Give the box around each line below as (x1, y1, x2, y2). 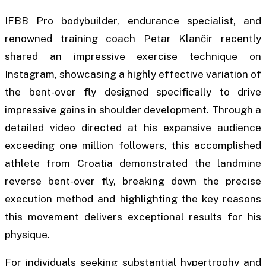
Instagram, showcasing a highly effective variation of (5, 68, 261, 81)
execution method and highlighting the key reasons (5, 193, 261, 205)
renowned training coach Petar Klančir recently (5, 33, 261, 45)
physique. (5, 229, 50, 241)
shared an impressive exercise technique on (5, 50, 261, 63)
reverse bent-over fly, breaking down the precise (5, 175, 261, 188)
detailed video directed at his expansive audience (5, 122, 261, 134)
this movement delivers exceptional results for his (5, 211, 261, 223)
